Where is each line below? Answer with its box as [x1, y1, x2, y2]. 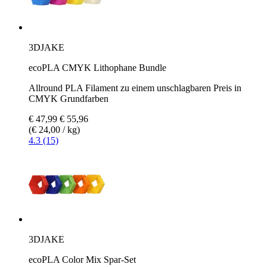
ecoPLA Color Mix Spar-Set [29, 254, 136, 265]
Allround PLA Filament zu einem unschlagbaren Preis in [29, 82, 241, 93]
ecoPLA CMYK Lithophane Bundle [29, 62, 166, 73]
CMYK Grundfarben [29, 93, 108, 104]
